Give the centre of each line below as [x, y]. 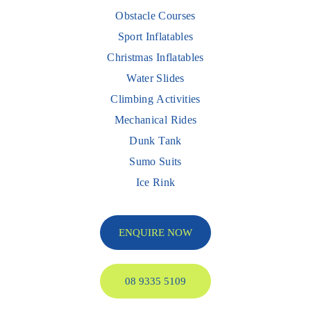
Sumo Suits [155, 161]
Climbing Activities [155, 99]
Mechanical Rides [155, 119]
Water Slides [155, 78]
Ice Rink [155, 182]
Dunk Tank [155, 140]
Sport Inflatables [155, 36]
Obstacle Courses [155, 15]
